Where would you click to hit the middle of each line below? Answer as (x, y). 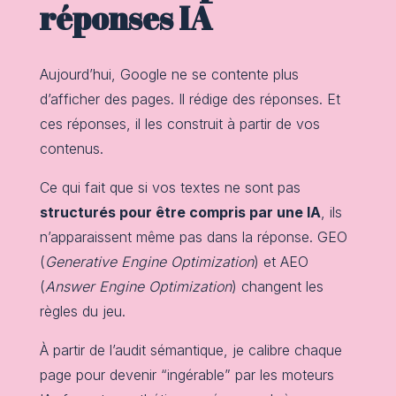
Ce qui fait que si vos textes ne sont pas (170, 188)
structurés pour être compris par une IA (180, 213)
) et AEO (281, 262)
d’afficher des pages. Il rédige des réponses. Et (190, 99)
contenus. (71, 149)
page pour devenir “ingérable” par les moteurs (187, 375)
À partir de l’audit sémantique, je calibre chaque (190, 350)
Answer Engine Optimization (138, 287)
